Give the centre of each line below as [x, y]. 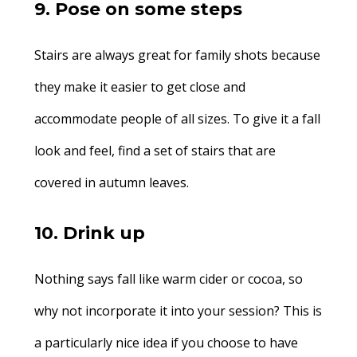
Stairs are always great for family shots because [177, 55]
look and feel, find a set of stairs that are [155, 151]
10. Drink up [89, 233]
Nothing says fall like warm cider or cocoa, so [168, 279]
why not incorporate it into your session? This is [178, 311]
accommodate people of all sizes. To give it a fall [177, 119]
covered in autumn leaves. [111, 182]
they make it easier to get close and [139, 87]
